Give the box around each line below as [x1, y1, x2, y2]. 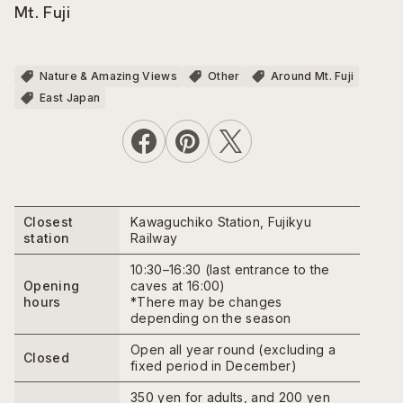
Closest [23, 214, 74, 230]
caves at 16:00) [130, 278, 226, 294]
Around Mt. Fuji [270, 69, 354, 84]
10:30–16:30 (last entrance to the [130, 262, 330, 278]
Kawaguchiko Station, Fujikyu [130, 214, 311, 230]
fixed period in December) [130, 358, 298, 374]
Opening [23, 278, 80, 294]
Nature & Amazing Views [40, 69, 178, 84]
